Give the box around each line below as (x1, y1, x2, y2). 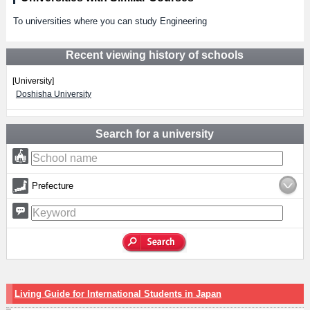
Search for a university (95, 128, 215, 140)
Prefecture (31, 181, 73, 191)
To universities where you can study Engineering (12, 16, 207, 26)
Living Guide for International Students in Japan (14, 289, 221, 299)
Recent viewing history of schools (66, 49, 244, 61)
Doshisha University (15, 89, 91, 99)
